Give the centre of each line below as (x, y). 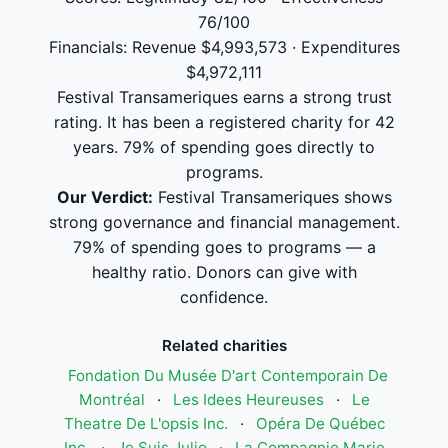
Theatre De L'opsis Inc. (145, 423)
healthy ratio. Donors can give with (224, 272)
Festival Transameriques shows (272, 197)
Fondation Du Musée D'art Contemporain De (228, 375)
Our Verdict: (104, 197)
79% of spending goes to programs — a (224, 247)
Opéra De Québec (320, 423)
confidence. (224, 297)
